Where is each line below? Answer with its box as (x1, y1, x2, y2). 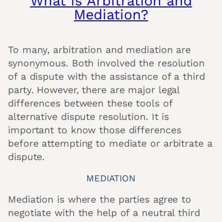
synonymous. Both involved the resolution (8, 57, 205, 69)
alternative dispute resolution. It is (8, 111, 169, 123)
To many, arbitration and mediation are (8, 44, 191, 56)
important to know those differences (8, 124, 181, 136)
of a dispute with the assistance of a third (8, 71, 205, 83)
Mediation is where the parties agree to (8, 194, 192, 206)
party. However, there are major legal (8, 84, 180, 96)
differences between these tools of (8, 98, 172, 110)
